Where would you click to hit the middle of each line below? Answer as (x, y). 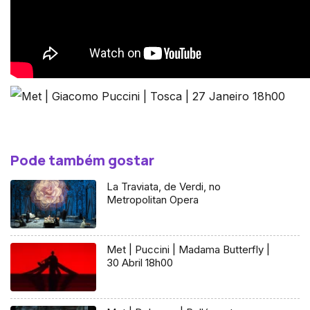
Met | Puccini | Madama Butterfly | (189, 249)
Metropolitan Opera (153, 199)
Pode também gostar (82, 160)
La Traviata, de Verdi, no (164, 186)
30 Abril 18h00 (140, 262)
